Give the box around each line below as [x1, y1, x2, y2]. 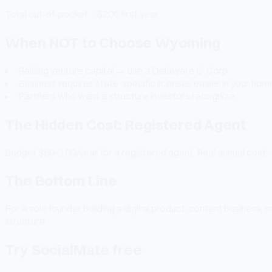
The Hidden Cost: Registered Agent [5, 115, 246, 134]
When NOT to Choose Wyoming [5, 33, 220, 52]
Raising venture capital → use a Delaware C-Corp [18, 64, 228, 76]
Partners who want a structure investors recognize [18, 89, 235, 102]
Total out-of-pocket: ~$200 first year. [5, 7, 160, 20]
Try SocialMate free [5, 240, 142, 259]
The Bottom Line [5, 171, 117, 190]
